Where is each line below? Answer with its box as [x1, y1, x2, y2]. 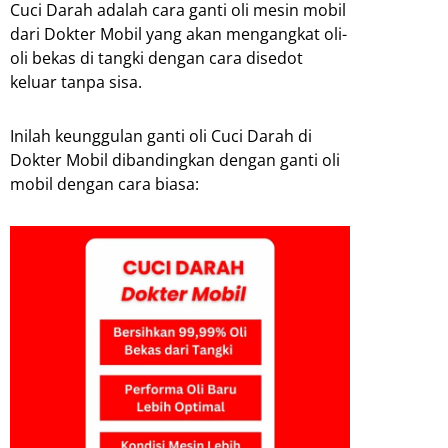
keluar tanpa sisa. [10, 71, 142, 94]
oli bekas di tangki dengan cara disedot [10, 47, 303, 70]
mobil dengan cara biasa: [10, 173, 199, 196]
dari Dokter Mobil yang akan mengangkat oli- [10, 23, 347, 46]
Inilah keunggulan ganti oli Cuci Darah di [10, 125, 312, 148]
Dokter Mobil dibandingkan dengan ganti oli [10, 149, 340, 172]
